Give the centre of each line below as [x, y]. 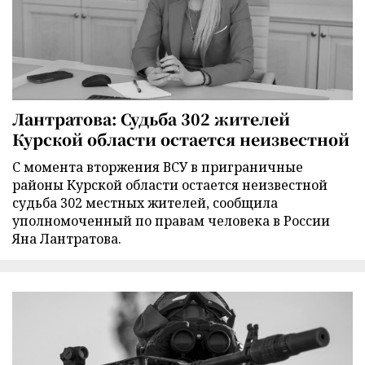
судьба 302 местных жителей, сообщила [145, 203]
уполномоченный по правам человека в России [171, 221]
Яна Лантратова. [67, 239]
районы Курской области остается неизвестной [170, 185]
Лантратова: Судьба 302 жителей [151, 119]
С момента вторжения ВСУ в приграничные [158, 167]
